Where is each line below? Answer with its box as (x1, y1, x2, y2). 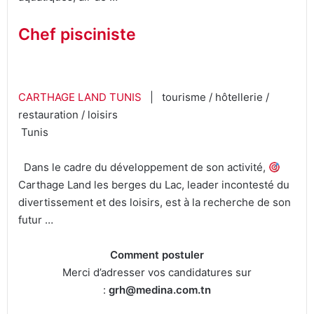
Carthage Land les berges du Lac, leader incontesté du (18, 178, 289, 192)
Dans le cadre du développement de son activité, (18, 161, 268, 175)
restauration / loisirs (18, 108, 118, 122)
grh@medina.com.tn (109, 283, 211, 297)
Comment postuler (110, 248, 204, 262)
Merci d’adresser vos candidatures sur (62, 266, 252, 280)
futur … (18, 213, 53, 227)
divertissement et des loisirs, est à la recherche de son (18, 196, 291, 210)
